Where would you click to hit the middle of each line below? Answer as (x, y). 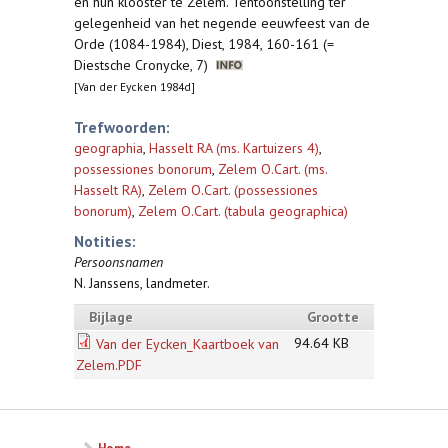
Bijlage (111, 317)
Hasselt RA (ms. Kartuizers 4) (234, 148)
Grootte (333, 317)
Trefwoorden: (122, 127)
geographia (108, 148)
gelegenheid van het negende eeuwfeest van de (222, 23)
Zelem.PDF (109, 365)
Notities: (105, 241)
